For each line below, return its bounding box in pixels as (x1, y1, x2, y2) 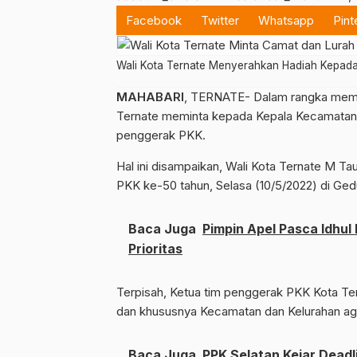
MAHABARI (116, 88, 184, 104)
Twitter (201, 12, 239, 28)
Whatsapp (258, 12, 314, 28)
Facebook (126, 12, 182, 28)
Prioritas (128, 240, 182, 257)
